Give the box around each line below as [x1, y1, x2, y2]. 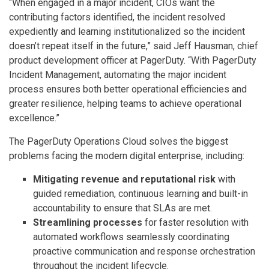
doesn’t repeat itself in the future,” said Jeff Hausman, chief [9, 40, 258, 52]
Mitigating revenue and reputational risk [33, 174, 218, 185]
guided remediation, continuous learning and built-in [33, 188, 248, 199]
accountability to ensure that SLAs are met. [33, 202, 212, 214]
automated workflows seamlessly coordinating [33, 231, 229, 243]
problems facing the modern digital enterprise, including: [9, 150, 244, 162]
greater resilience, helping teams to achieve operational [9, 98, 241, 109]
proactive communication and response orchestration [33, 246, 255, 257]
